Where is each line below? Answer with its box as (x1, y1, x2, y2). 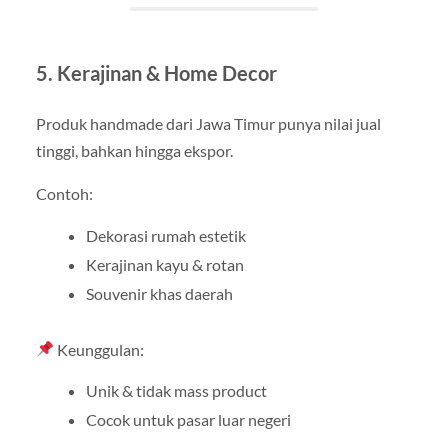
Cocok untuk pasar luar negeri (85, 409, 291, 429)
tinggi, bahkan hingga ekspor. (35, 141, 233, 161)
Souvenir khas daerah (85, 283, 233, 303)
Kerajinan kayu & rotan (85, 254, 244, 274)
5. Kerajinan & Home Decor (35, 61, 277, 86)
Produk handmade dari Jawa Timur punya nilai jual (35, 114, 381, 134)
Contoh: (35, 184, 93, 204)
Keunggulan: (54, 339, 145, 359)
